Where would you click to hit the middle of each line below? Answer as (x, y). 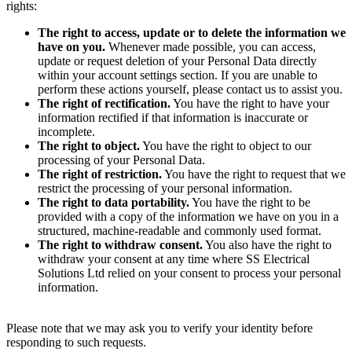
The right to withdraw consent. (120, 245)
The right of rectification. (104, 104)
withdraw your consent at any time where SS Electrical (174, 259)
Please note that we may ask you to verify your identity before (159, 328)
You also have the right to (267, 245)
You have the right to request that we (254, 174)
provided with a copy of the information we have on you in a (188, 217)
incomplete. (66, 132)
